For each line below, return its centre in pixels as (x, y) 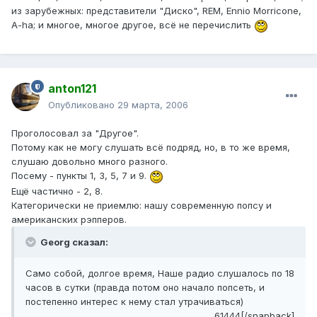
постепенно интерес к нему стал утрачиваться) (134, 301)
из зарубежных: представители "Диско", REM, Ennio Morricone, (156, 11)
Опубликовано (83, 105)
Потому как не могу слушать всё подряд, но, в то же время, (151, 148)
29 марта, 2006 (153, 105)
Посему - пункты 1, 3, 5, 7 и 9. (80, 176)
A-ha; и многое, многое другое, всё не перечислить (133, 25)
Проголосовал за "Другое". (75, 133)
